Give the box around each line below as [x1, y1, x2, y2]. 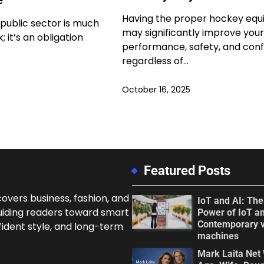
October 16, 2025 [121, 84, 190, 96]
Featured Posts [144, 163, 230, 179]
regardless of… [121, 54, 189, 68]
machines [197, 230, 239, 242]
